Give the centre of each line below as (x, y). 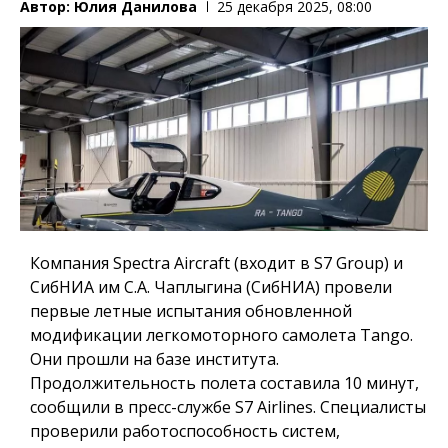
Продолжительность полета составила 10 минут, (224, 382)
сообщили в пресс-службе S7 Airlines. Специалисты (228, 406)
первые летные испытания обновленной (191, 310)
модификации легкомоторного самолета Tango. (221, 334)
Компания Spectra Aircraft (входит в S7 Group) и (216, 262)
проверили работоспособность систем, (185, 430)
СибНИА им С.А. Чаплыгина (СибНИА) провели (211, 286)
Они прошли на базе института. (154, 358)
